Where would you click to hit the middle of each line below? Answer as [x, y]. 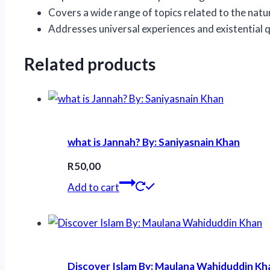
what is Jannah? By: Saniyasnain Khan [154, 142]
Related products [90, 64]
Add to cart [93, 187]
